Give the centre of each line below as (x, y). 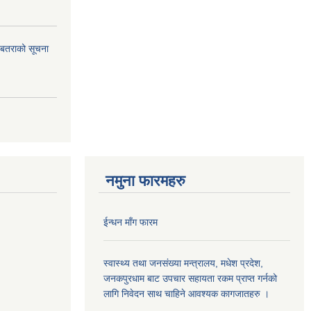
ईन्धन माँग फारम (131, 222)
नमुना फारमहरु (145, 180)
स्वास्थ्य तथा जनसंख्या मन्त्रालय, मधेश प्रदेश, (183, 263)
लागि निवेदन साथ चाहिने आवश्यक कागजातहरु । (186, 293)
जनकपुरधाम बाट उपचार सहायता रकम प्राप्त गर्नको (190, 278)
